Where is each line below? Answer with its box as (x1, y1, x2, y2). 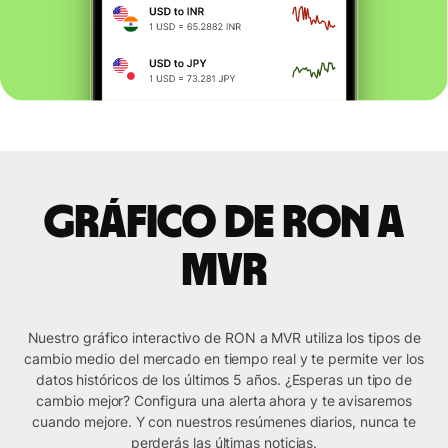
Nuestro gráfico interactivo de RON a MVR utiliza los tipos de (27, 329, 421, 347)
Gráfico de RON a (43, 200, 405, 247)
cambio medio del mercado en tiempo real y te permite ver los (24, 350, 424, 368)
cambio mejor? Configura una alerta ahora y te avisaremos (36, 392, 412, 410)
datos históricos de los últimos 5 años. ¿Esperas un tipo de (35, 371, 413, 389)
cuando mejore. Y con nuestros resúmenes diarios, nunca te (31, 413, 417, 431)
